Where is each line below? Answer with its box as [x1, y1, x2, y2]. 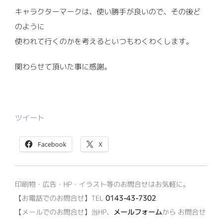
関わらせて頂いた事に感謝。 [15, 61, 111, 72]
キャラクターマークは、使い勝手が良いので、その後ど [15, 6, 201, 17]
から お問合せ [162, 207, 206, 217]
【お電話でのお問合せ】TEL [15, 193, 106, 203]
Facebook [38, 139, 66, 149]
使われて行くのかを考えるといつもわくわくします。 [15, 36, 193, 47]
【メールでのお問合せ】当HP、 [15, 207, 113, 217]
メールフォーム [113, 207, 162, 217]
